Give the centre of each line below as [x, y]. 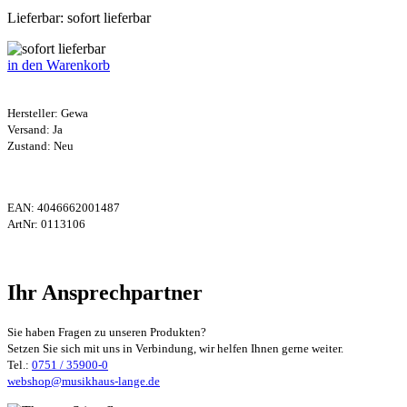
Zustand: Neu [40, 145]
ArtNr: [24, 223]
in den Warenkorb [59, 65]
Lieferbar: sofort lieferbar [79, 17]
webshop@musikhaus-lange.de [84, 381]
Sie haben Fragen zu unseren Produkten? [107, 332]
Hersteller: [34, 113]
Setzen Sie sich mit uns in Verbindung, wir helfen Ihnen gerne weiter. [175, 348]
